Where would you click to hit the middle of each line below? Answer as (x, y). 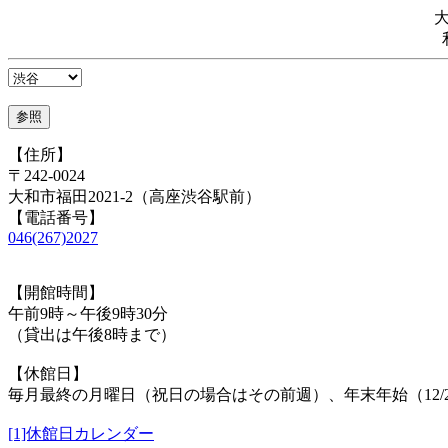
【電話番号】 (56, 217)
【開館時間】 (56, 292)
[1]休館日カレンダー (81, 433)
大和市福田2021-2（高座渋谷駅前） (134, 196)
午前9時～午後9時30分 (88, 313)
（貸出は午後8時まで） (92, 334)
